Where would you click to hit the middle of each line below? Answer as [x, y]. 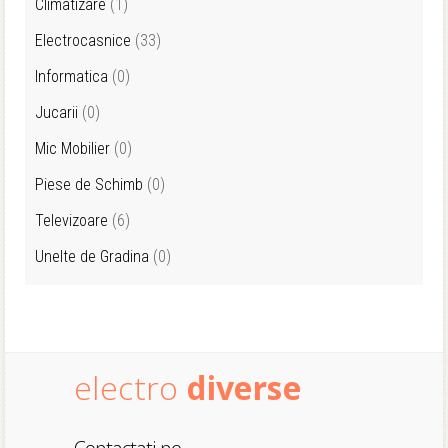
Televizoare [71, 220]
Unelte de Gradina [92, 256]
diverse [244, 387]
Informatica [71, 76]
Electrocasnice [83, 40]
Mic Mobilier [72, 148]
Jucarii [56, 112]
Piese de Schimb [89, 184]
